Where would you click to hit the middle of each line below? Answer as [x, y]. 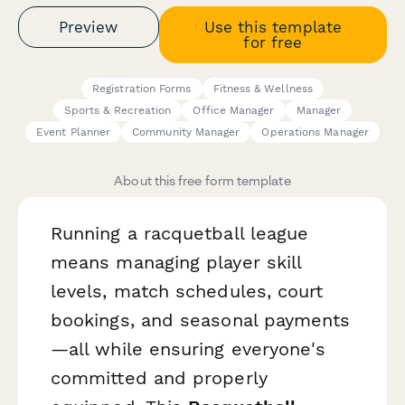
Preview [89, 27]
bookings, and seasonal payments [201, 320]
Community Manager [186, 132]
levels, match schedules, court [187, 292]
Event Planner [74, 132]
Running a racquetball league [180, 234]
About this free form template [202, 181]
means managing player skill [176, 263]
